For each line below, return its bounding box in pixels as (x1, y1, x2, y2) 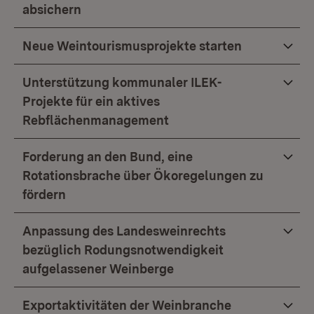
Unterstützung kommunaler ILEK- (22, 75, 221, 90)
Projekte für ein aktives (22, 94, 160, 109)
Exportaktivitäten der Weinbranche (22, 298, 231, 313)
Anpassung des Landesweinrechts (22, 224, 226, 238)
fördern (22, 187, 66, 202)
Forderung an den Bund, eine (22, 149, 193, 164)
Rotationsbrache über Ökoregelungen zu (22, 168, 264, 183)
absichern (22, 2, 81, 17)
